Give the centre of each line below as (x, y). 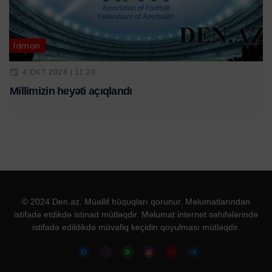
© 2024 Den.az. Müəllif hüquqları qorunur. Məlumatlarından (136, 202)
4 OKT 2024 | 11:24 (59, 72)
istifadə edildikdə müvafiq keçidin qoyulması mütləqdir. (136, 227)
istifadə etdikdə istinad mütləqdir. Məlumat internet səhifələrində (136, 215)
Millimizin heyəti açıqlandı (71, 91)
